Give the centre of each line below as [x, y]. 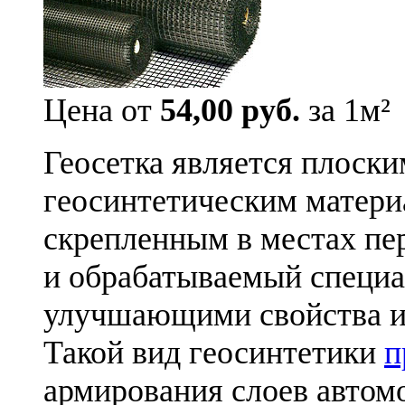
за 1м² [345, 110]
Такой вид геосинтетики [214, 352]
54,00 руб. [230, 110]
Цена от [102, 110]
